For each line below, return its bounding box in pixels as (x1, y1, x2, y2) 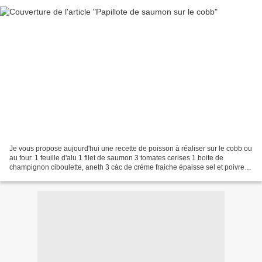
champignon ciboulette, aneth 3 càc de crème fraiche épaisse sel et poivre (9, 163, 244, 172)
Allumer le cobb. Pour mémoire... (9, 173, 113, 181)
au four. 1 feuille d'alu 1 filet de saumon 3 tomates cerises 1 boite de (9, 154, 223, 163)
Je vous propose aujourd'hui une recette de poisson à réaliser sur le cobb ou (9, 144, 252, 153)
